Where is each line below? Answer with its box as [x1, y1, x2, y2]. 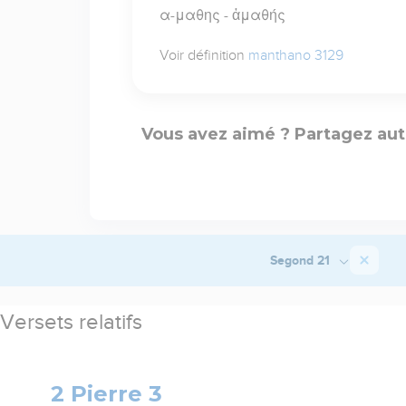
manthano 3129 [247, 46, 343, 63]
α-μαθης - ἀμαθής [159, 6, 285, 24]
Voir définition [159, 46, 248, 63]
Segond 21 [269, 252, 333, 267]
